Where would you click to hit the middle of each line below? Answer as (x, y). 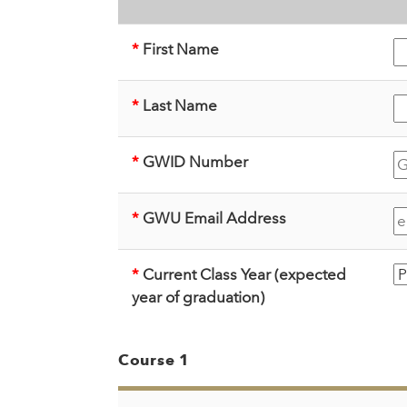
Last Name (178, 106)
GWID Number (194, 162)
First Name (179, 50)
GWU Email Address (213, 218)
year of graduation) (198, 298)
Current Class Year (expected (243, 275)
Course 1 (154, 360)
